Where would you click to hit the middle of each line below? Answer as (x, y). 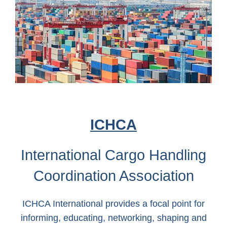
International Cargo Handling (113, 155)
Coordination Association (113, 176)
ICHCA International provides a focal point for (113, 203)
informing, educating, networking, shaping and (113, 218)
